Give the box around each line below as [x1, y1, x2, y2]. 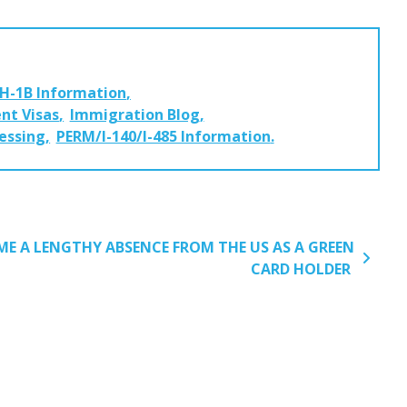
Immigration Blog [69, 104, 200, 124]
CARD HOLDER [250, 259, 354, 279]
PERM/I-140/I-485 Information [55, 126, 271, 146]
